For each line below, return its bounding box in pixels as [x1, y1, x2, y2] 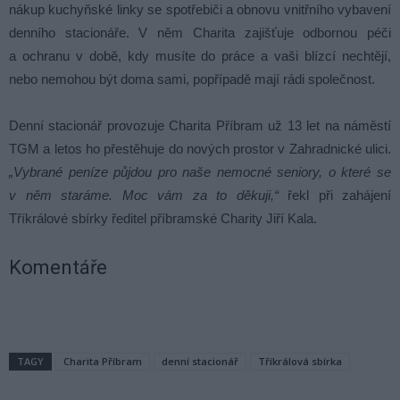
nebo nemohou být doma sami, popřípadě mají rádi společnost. [9, 71, 375, 87]
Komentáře [9, 256, 107, 279]
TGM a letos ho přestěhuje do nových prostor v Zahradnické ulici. [9, 141, 391, 157]
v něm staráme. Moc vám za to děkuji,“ [9, 187, 279, 204]
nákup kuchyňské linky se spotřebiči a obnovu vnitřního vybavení [9, 2, 391, 18]
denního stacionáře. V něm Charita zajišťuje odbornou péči [9, 25, 391, 41]
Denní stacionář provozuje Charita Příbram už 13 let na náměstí [9, 118, 391, 134]
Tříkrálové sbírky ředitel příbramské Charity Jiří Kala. [9, 211, 317, 227]
